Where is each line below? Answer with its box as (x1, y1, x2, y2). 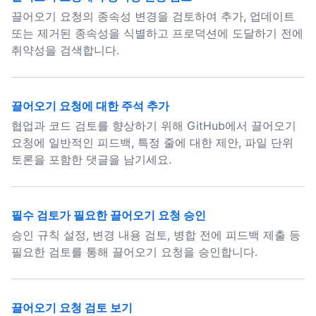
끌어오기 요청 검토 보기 (11, 300, 133, 315)
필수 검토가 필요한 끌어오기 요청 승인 (11, 208, 206, 222)
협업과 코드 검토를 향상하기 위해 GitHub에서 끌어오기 (11, 119, 296, 133)
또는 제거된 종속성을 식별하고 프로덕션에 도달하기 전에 (11, 26, 303, 40)
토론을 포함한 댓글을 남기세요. (11, 152, 171, 166)
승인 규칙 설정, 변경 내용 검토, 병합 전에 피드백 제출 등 (11, 228, 300, 242)
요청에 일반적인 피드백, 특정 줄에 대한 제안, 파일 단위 (11, 135, 293, 150)
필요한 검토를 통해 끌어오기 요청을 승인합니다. (11, 245, 257, 259)
